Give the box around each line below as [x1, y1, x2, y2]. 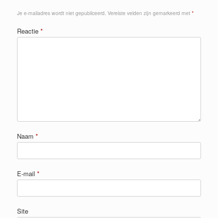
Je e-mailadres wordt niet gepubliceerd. [17, 9, 106, 17]
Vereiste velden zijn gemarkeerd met [108, 9, 192, 17]
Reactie [17, 26, 40, 36]
